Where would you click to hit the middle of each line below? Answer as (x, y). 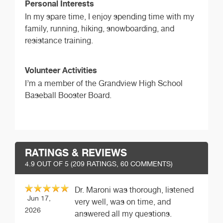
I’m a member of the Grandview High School (104, 83)
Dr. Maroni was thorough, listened (134, 190)
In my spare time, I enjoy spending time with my (110, 17)
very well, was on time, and (123, 202)
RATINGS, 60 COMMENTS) (129, 164)
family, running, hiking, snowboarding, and (100, 29)
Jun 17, (39, 198)
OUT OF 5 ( (54, 164)
